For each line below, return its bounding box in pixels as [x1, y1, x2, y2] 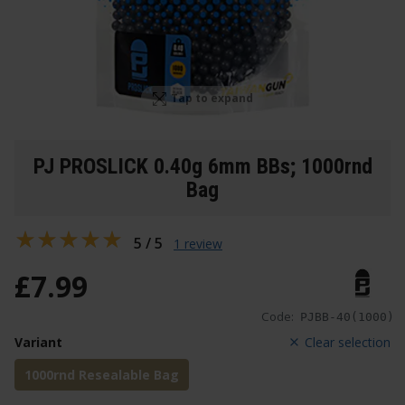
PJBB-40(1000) [300, 310, 394, 325]
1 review [174, 234, 222, 252]
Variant [14, 334, 62, 352]
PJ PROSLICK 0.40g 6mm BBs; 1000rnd [33, 153, 372, 179]
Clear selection [305, 334, 391, 352]
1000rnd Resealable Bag [24, 366, 179, 384]
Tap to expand [171, 90, 254, 107]
